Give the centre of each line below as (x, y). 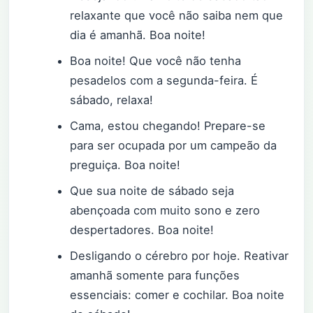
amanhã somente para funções (155, 276)
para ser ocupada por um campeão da (174, 146)
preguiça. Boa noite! (125, 165)
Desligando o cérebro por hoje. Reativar (180, 256)
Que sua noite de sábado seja (152, 191)
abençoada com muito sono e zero (165, 211)
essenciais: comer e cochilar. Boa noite (177, 295)
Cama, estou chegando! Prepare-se (168, 126)
